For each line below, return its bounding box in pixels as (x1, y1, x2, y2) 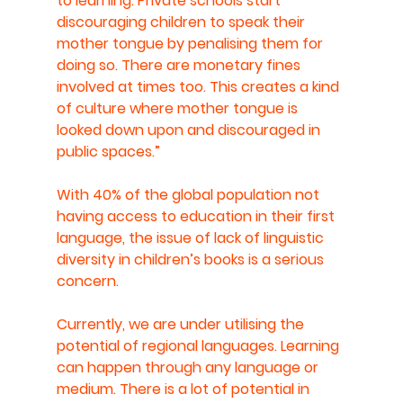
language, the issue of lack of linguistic (56, 227, 327, 248)
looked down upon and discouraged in (56, 119, 324, 140)
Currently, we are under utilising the (56, 313, 308, 335)
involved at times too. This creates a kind (56, 76, 343, 97)
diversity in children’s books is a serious (56, 248, 327, 270)
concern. (56, 270, 119, 291)
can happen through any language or (56, 356, 322, 378)
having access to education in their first (56, 205, 338, 227)
